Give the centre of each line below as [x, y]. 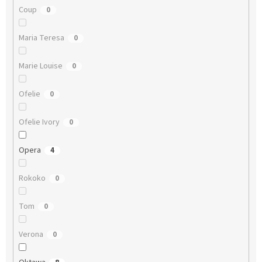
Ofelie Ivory [39, 123]
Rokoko [32, 179]
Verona [31, 235]
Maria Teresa [41, 38]
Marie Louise [40, 66]
